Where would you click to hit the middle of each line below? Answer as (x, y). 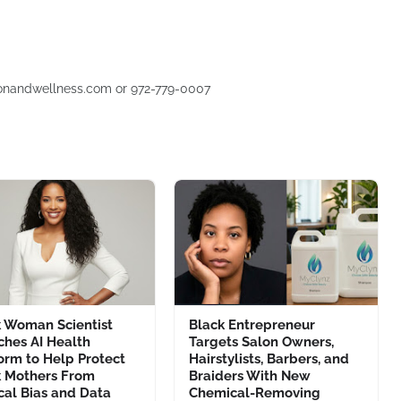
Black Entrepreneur (252, 325)
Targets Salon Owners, (261, 342)
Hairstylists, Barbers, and (269, 359)
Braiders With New (249, 376)
